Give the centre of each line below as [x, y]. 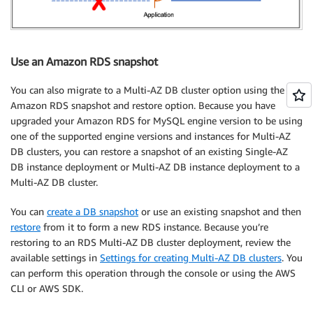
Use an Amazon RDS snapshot [84, 62]
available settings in [55, 257]
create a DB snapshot [93, 211]
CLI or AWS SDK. [47, 288]
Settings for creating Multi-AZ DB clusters [191, 257]
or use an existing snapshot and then [220, 211]
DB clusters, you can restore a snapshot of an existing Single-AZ [149, 151]
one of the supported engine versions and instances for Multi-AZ [151, 136]
